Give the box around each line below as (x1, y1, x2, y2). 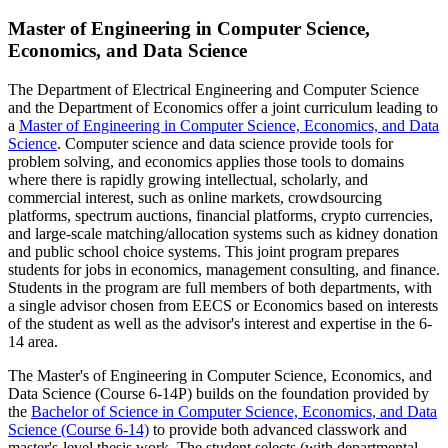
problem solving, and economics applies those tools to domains (8, 153, 404, 170)
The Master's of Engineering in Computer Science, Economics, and (8, 367, 432, 384)
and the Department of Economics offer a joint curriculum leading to (8, 99, 438, 116)
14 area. (8, 333, 58, 350)
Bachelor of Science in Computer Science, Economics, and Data (31, 403, 437, 420)
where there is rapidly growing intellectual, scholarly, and (8, 171, 368, 188)
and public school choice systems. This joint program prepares (8, 243, 399, 260)
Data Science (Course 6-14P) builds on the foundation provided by (8, 385, 429, 402)
